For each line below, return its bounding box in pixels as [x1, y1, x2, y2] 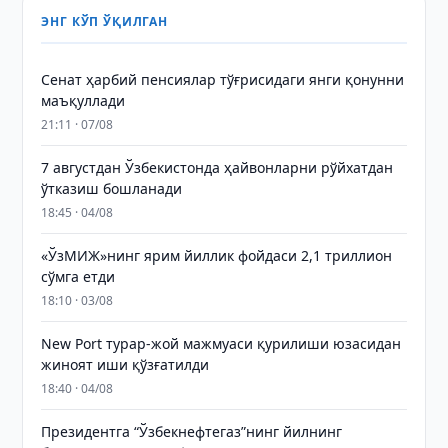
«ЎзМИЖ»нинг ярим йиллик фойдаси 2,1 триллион [41, 246, 393, 265]
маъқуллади [41, 91, 126, 110]
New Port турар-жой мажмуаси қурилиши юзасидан [41, 334, 402, 353]
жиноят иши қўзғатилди [41, 355, 210, 374]
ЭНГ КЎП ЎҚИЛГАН [41, 13, 168, 30]
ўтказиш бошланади [41, 179, 183, 198]
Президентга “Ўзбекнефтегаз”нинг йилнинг [41, 422, 343, 441]
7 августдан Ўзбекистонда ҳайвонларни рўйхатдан [41, 158, 394, 177]
